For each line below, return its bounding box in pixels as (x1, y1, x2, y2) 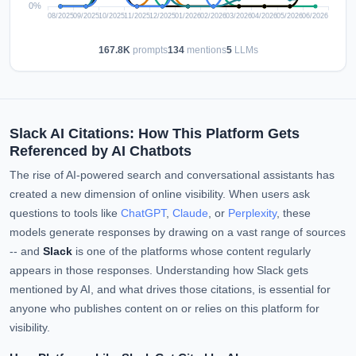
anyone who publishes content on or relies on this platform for (10, 303, 319, 315)
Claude (172, 207, 208, 219)
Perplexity (228, 207, 277, 219)
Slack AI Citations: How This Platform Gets (10, 126, 300, 141)
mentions (184, 44, 226, 56)
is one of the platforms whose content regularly (72, 246, 311, 257)
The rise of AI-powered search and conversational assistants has (10, 169, 335, 181)
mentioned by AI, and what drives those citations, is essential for (10, 284, 331, 296)
